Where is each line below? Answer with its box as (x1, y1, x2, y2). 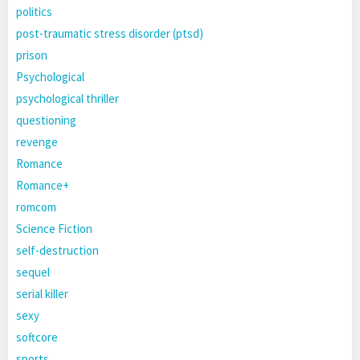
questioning (16, 112, 76, 129)
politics (16, 4, 52, 20)
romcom (16, 199, 56, 215)
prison (16, 47, 47, 63)
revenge (16, 134, 58, 150)
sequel (16, 264, 50, 280)
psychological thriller (16, 91, 119, 107)
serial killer (16, 286, 68, 302)
